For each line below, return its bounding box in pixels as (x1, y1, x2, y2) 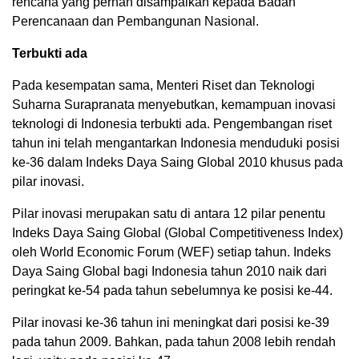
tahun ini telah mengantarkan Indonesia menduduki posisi (12, 136, 340, 151)
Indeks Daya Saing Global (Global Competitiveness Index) (12, 226, 343, 240)
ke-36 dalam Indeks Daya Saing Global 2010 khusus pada (12, 155, 343, 170)
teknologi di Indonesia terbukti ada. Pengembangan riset (12, 117, 332, 131)
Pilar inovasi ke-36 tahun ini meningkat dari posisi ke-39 (12, 316, 329, 330)
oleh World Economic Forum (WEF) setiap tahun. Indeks (12, 245, 331, 260)
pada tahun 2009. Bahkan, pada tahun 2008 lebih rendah (12, 335, 336, 349)
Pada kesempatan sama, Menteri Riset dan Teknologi (12, 79, 315, 93)
